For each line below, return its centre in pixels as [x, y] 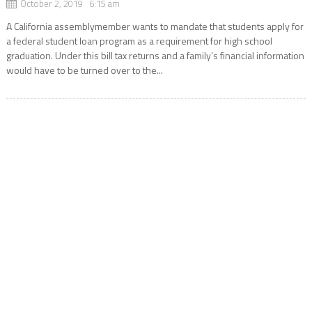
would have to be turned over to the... [84, 70]
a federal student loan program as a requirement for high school [139, 41]
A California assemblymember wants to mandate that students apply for [155, 26]
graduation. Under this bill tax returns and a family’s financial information [155, 56]
